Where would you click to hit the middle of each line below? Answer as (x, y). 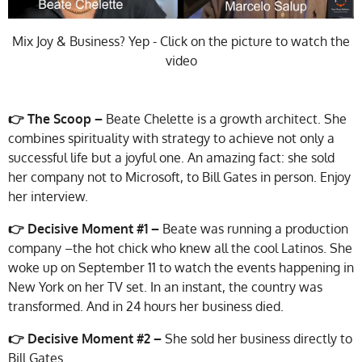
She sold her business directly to (259, 339)
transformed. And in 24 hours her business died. (146, 307)
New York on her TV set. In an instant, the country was (165, 287)
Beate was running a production (254, 229)
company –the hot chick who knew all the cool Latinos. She (180, 248)
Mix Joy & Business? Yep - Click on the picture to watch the (181, 42)
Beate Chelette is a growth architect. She (226, 119)
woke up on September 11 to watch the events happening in (181, 268)
